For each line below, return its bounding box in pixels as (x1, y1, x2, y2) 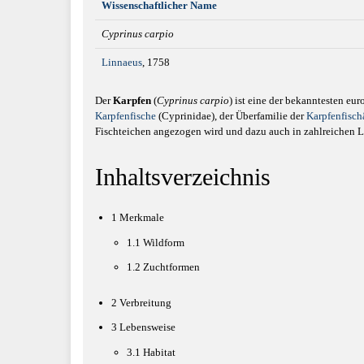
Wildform (143, 236, 184, 249)
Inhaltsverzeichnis (95, 162, 271, 190)
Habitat (143, 345, 175, 358)
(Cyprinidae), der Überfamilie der (156, 109, 306, 122)
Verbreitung (119, 296, 171, 309)
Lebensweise (119, 321, 175, 333)
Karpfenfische (95, 109, 156, 122)
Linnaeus (102, 55, 142, 68)
